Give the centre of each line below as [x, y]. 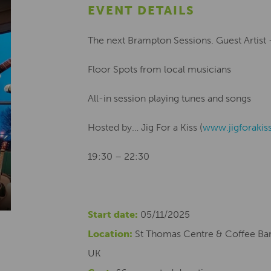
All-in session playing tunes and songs [169, 98]
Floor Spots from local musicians [159, 69]
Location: [110, 234]
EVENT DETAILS [141, 10]
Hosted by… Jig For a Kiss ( [145, 127]
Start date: [113, 214]
